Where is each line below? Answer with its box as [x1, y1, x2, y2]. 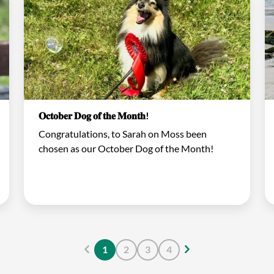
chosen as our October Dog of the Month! [39, 142, 214, 154]
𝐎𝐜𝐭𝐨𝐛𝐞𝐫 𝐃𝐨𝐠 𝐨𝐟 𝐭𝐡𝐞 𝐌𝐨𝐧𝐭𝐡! [39, 109, 150, 121]
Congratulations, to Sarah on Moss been [39, 127, 207, 139]
